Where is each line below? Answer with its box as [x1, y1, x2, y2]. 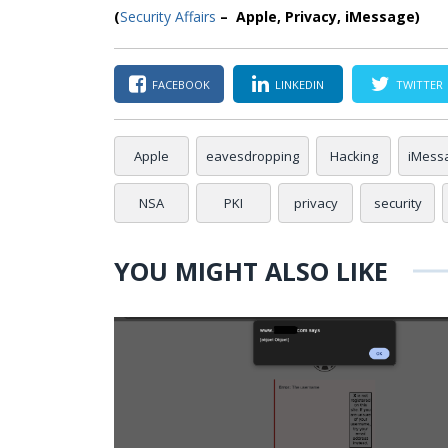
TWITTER [396, 76, 443, 92]
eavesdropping [206, 147, 299, 166]
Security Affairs [120, 7, 216, 27]
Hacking [329, 147, 378, 166]
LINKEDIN [275, 76, 324, 92]
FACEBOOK [151, 76, 210, 92]
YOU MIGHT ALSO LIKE [114, 254, 388, 289]
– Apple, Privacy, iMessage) [216, 7, 420, 27]
